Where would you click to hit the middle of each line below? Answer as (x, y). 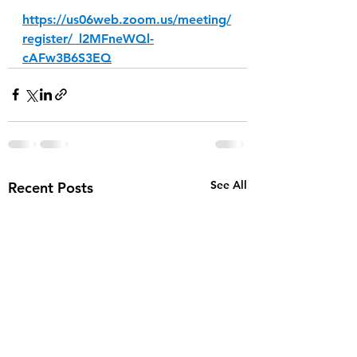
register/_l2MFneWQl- (88, 38)
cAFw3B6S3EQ (67, 57)
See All (229, 184)
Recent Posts (51, 187)
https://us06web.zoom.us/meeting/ (127, 19)
